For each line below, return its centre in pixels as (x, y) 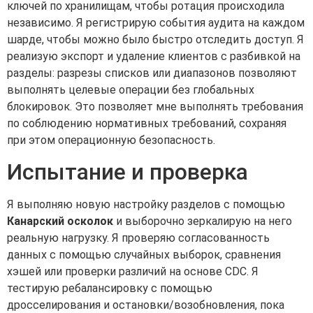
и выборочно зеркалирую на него (203, 221)
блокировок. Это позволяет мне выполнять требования (155, 106)
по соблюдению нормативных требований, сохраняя (147, 123)
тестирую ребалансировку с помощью (110, 289)
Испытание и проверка (128, 172)
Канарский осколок (60, 221)
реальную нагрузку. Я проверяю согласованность (138, 238)
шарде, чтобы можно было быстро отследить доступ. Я (155, 39)
